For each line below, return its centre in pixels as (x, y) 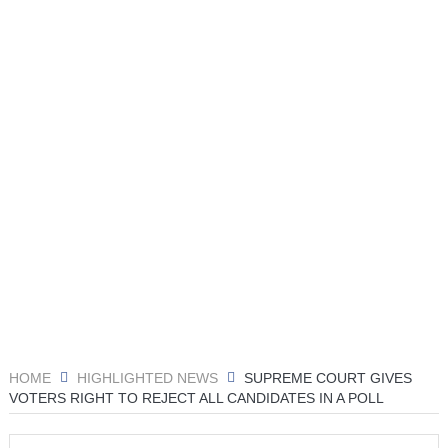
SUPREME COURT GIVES (327, 378)
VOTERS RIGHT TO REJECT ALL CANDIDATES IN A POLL (196, 397)
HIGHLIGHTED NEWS (147, 378)
